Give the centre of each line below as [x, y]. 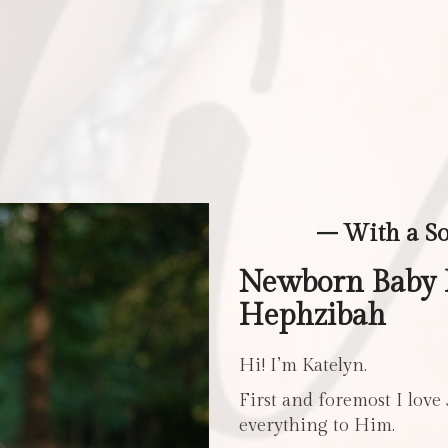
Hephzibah [312, 315]
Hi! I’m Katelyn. [303, 365]
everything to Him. [317, 425]
